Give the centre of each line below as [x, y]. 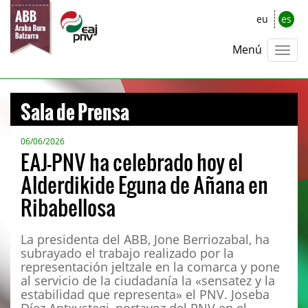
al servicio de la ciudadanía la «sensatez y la [148, 280]
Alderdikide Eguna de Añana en [144, 184]
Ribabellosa [68, 207]
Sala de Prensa [75, 106]
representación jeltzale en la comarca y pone [150, 267]
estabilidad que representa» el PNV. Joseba [145, 294]
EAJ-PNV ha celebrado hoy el [132, 162]
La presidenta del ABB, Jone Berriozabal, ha [145, 239]
